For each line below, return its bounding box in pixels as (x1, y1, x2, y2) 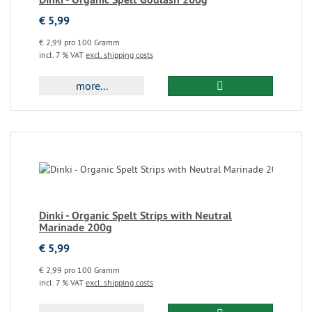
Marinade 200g (39, 220, 112, 235)
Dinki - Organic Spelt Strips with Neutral (39, 208, 232, 223)
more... (75, 79, 108, 93)
